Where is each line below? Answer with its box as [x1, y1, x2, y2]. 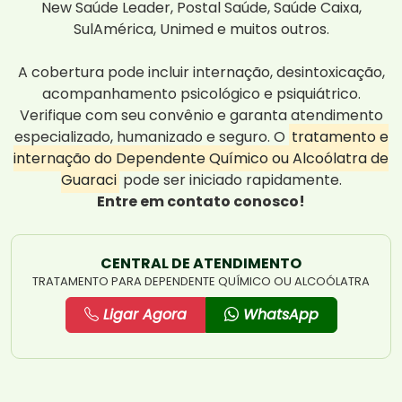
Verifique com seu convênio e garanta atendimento [19, 105, 383, 127]
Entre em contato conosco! [97, 191, 305, 213]
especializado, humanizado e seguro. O [13, 127, 289, 148]
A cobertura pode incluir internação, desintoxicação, [17, 62, 385, 83]
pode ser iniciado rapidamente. [118, 170, 342, 191]
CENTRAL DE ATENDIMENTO [100, 253, 301, 275]
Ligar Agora [98, 304, 187, 326]
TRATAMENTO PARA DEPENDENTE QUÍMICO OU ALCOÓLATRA [32, 273, 370, 291]
